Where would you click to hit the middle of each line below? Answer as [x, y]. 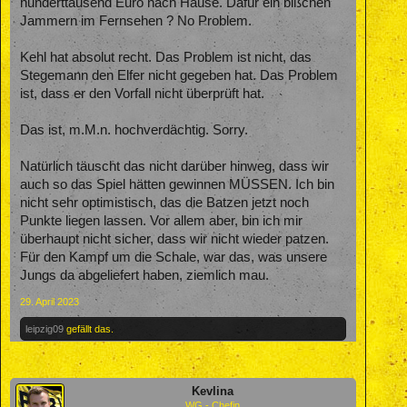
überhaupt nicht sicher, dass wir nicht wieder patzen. [174, 239]
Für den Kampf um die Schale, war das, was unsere [174, 258]
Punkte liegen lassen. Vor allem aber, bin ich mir [161, 221]
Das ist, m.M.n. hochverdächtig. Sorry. [134, 130]
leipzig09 [45, 329]
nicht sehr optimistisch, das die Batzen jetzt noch [164, 203]
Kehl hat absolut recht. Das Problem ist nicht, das [166, 58]
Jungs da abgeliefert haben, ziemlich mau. [144, 276]
